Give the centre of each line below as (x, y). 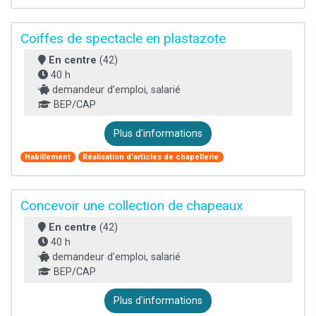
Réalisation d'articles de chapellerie (151, 157)
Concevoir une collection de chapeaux (132, 206)
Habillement (48, 157)
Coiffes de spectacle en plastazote (123, 38)
